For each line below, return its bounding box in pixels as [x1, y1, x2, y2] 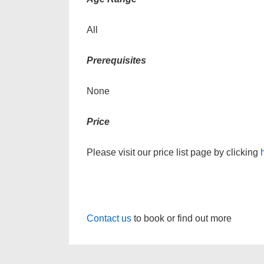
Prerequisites [87, 55, 146, 65]
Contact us [87, 213, 134, 223]
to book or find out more [134, 213, 232, 223]
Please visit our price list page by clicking [87, 147, 260, 157]
